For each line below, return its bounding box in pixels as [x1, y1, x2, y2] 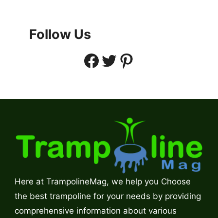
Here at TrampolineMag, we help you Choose [15, 177, 191, 187]
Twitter [100, 49, 106, 71]
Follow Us [29, 26, 91, 42]
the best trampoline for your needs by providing [15, 191, 201, 201]
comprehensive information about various [15, 206, 177, 216]
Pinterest [117, 49, 124, 71]
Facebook [82, 49, 92, 71]
